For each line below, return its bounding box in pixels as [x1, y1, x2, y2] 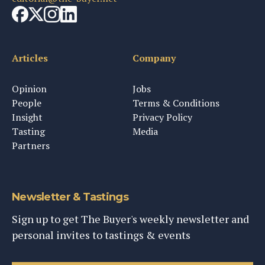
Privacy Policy [132, 111, 192, 124]
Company [132, 51, 176, 65]
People [12, 96, 41, 110]
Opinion [12, 82, 47, 96]
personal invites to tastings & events [12, 228, 190, 243]
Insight [12, 111, 43, 124]
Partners [12, 139, 50, 153]
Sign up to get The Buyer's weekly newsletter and [12, 212, 249, 227]
